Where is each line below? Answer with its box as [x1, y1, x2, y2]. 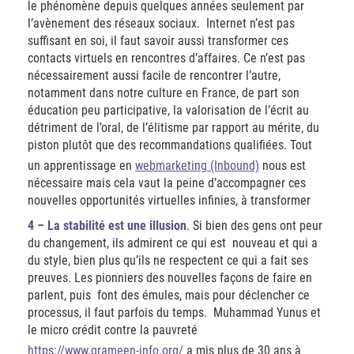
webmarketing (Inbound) [135, 158, 259, 174]
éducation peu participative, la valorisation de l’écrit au [28, 103, 309, 119]
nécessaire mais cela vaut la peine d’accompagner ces [28, 175, 306, 191]
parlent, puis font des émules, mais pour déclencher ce [28, 288, 310, 303]
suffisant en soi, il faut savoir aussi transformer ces [28, 33, 288, 49]
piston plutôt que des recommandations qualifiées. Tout [28, 137, 312, 153]
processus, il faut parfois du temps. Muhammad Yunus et [28, 305, 321, 321]
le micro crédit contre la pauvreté [28, 322, 198, 338]
